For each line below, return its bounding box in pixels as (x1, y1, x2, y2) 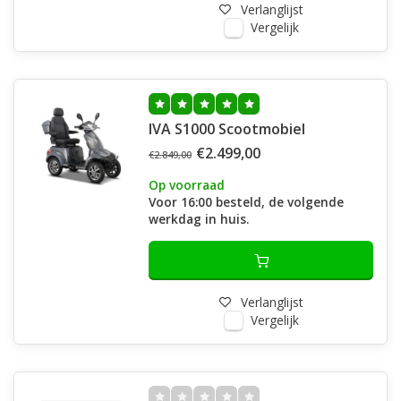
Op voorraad (149, 176, 225, 193)
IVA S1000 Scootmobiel (149, 119, 305, 139)
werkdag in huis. (149, 210, 249, 227)
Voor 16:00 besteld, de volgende (149, 193, 344, 210)
